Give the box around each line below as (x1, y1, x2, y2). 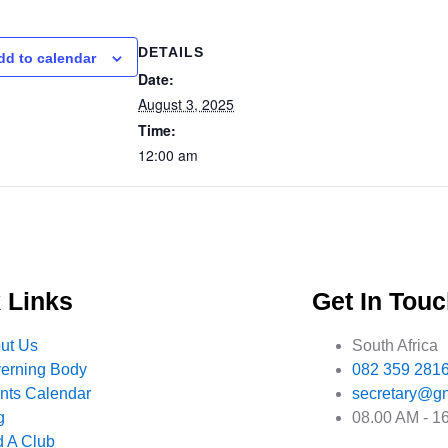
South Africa (351, 336, 438, 354)
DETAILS (138, 44, 204, 60)
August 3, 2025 (138, 94, 234, 114)
